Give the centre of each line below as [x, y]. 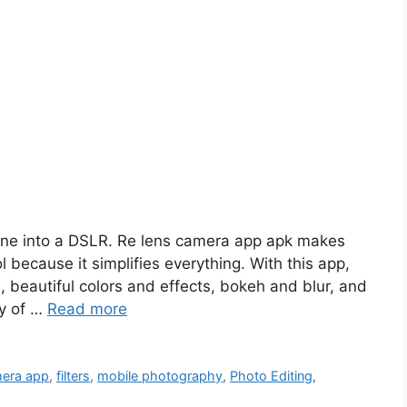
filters [74, 375]
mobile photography [160, 375]
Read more [87, 308]
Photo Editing [272, 375]
